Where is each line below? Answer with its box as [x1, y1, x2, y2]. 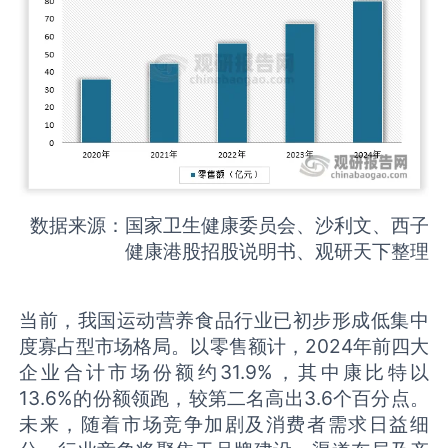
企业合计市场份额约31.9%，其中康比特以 [19, 360, 429, 385]
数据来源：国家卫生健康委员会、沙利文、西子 [29, 213, 429, 238]
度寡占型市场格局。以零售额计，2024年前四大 [19, 334, 429, 359]
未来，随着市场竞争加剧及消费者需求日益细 [19, 412, 429, 437]
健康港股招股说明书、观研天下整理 [124, 239, 429, 264]
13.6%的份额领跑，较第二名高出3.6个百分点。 [19, 386, 429, 411]
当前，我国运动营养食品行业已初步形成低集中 [19, 308, 429, 333]
